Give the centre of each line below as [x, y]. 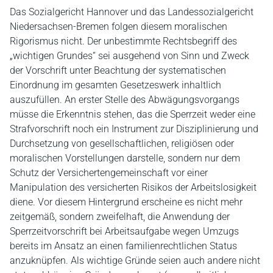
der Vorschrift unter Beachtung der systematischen [118, 70]
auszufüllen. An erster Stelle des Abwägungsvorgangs [125, 99]
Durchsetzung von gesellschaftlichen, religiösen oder [122, 143]
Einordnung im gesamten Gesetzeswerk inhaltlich [115, 85]
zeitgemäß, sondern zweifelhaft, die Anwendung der [120, 216]
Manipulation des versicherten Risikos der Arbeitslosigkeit [133, 187]
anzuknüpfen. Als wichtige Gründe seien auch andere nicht [135, 260]
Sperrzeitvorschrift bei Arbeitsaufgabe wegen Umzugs [124, 231]
